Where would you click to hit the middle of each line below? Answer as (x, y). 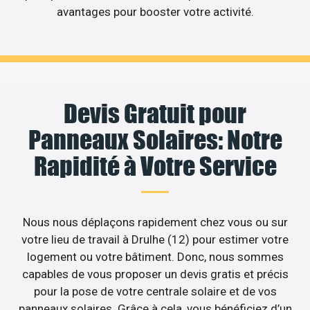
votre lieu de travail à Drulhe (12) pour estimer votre (155, 240)
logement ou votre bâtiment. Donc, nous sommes (155, 257)
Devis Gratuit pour (155, 114)
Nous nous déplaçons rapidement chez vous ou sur (155, 222)
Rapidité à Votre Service (155, 166)
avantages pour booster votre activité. (155, 11)
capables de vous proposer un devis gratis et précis (155, 274)
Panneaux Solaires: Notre (155, 140)
